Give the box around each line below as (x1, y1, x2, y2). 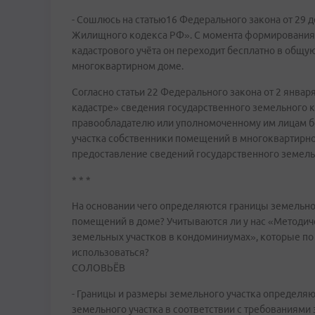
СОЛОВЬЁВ (72, 262, 125, 274)
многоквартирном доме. (72, 60, 184, 72)
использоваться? (72, 247, 149, 258)
